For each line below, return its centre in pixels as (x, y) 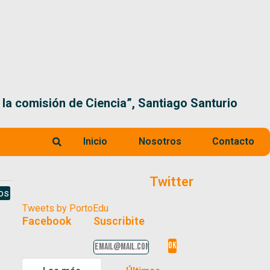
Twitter (171, 181)
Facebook (46, 221)
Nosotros (160, 141)
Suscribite (119, 221)
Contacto (234, 141)
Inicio (95, 141)
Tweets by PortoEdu (65, 208)
